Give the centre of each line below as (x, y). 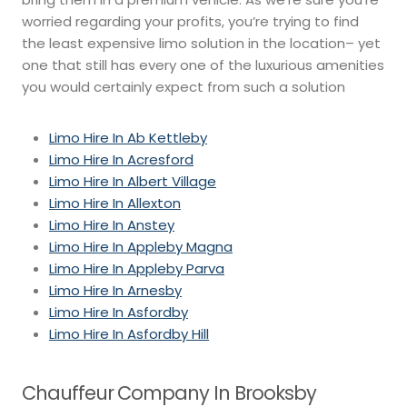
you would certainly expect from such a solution (184, 86)
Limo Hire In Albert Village (133, 181)
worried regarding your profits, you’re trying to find (190, 21)
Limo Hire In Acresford (121, 159)
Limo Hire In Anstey (112, 224)
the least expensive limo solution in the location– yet (201, 43)
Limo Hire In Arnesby (115, 290)
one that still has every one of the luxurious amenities (203, 65)
